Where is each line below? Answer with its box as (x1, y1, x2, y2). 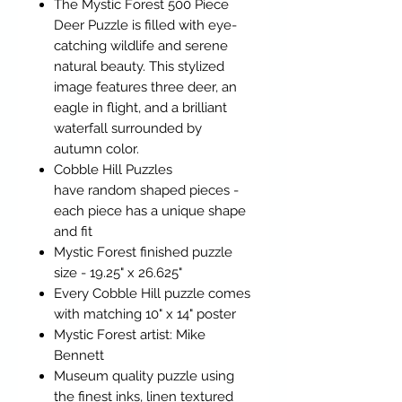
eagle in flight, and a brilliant (54, 100, 227, 117)
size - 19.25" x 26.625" (54, 265, 182, 282)
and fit (54, 223, 92, 240)
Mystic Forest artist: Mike (54, 327, 205, 344)
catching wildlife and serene (54, 38, 228, 55)
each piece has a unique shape (54, 203, 246, 220)
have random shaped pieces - (54, 182, 239, 199)
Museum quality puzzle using (54, 368, 234, 385)
